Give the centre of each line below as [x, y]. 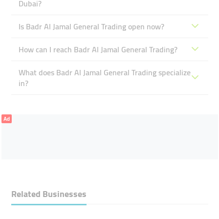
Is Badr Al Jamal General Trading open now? [91, 26]
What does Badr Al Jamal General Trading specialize [104, 72]
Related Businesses [49, 194]
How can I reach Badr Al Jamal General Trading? [98, 49]
